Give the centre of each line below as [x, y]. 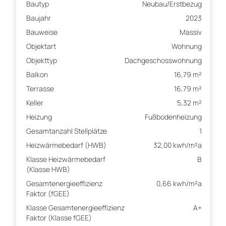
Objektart [41, 46]
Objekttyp [42, 61]
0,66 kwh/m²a [179, 184]
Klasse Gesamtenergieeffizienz [75, 208]
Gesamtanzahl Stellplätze [67, 131]
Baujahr [39, 18]
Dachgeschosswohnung [163, 61]
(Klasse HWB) [48, 169]
